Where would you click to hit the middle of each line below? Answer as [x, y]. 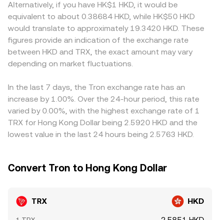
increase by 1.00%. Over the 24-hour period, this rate [104, 99]
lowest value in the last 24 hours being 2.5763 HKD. [101, 134]
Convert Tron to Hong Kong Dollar [87, 168]
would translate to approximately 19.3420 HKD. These [106, 28]
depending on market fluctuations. [70, 64]
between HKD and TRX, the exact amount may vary [100, 52]
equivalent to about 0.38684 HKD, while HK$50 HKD [101, 16]
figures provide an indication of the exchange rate [98, 40]
